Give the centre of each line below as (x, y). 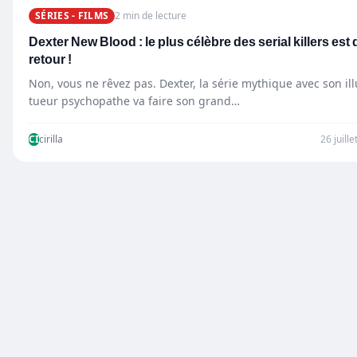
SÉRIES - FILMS (72, 15)
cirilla (51, 139)
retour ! (50, 59)
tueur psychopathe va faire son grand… (134, 100)
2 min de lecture (151, 15)
